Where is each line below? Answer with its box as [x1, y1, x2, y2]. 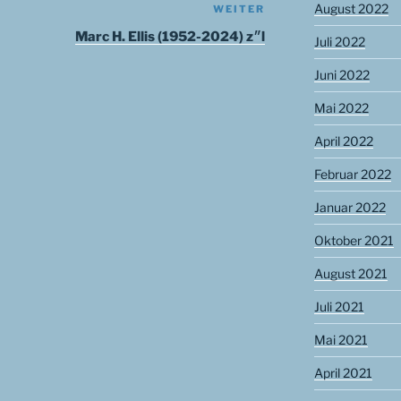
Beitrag [264, 23, 317, 41]
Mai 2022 [313, 100, 369, 116]
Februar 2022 [313, 166, 391, 183]
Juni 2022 [313, 67, 370, 83]
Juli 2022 [313, 34, 365, 50]
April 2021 [313, 365, 372, 381]
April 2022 [313, 133, 373, 149]
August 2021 [313, 266, 388, 282]
